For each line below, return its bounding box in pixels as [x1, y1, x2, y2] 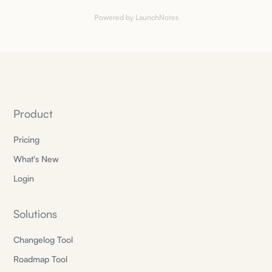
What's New [13, 153, 59, 164]
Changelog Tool [13, 234, 73, 245]
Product [13, 106, 53, 120]
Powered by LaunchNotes [93, 12, 178, 22]
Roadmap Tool [13, 253, 68, 264]
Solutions [13, 206, 58, 220]
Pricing [13, 134, 40, 144]
